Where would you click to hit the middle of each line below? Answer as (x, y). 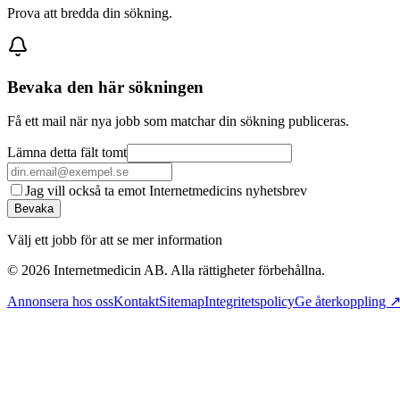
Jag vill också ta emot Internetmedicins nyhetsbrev (166, 191)
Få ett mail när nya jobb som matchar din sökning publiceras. (178, 121)
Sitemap (182, 302)
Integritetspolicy (250, 302)
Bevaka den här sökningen (105, 87)
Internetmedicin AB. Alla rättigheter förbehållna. (187, 271)
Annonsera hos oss (60, 302)
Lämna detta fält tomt (67, 153)
